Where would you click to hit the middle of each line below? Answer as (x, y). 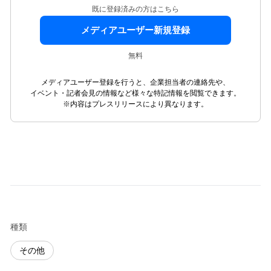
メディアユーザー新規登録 (135, 30)
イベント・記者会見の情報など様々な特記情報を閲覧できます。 (135, 93)
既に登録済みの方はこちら (135, 9)
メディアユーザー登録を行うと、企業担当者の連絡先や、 (135, 82)
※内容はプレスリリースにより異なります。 (135, 104)
